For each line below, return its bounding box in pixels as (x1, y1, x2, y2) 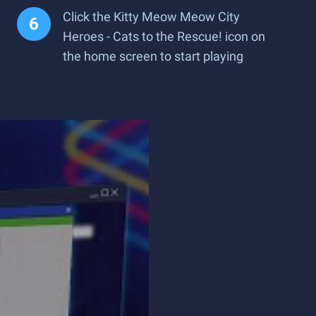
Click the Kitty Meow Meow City (63, 9, 240, 24)
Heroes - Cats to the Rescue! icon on (63, 29, 265, 44)
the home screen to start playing (63, 49, 243, 63)
